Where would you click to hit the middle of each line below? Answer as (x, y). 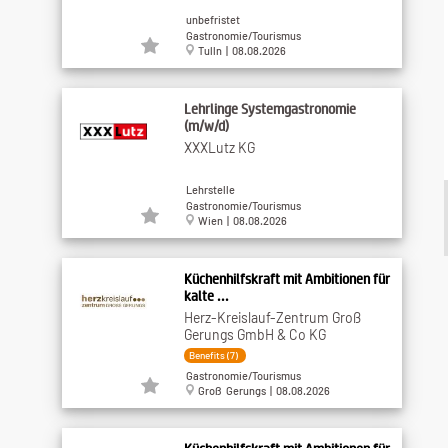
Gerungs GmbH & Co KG (254, 334)
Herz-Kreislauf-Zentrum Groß (272, 317)
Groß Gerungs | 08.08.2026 (261, 391)
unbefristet (212, 19)
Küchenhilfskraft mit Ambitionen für (286, 278)
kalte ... (206, 295)
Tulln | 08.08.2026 (239, 51)
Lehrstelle (210, 189)
